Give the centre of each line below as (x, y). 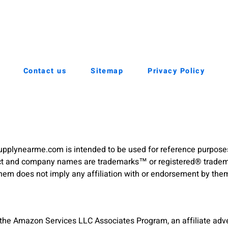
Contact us (45, 71)
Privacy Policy (176, 71)
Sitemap (107, 71)
